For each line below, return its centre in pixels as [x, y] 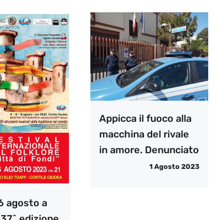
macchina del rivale [144, 134]
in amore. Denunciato [149, 150]
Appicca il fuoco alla [145, 119]
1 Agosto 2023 [174, 167]
